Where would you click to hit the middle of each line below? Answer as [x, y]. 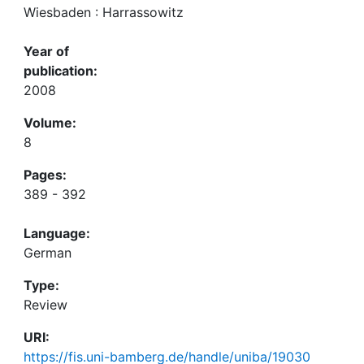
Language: [57, 233]
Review [45, 305]
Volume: [50, 123]
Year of [46, 51]
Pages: [45, 175]
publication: [61, 71]
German [48, 253]
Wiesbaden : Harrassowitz [104, 12]
